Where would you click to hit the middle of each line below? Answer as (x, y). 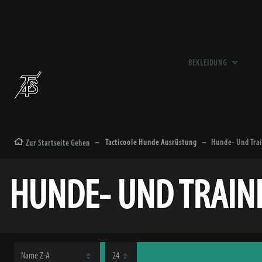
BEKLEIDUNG (209, 63)
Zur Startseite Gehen (58, 144)
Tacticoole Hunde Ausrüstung (151, 143)
